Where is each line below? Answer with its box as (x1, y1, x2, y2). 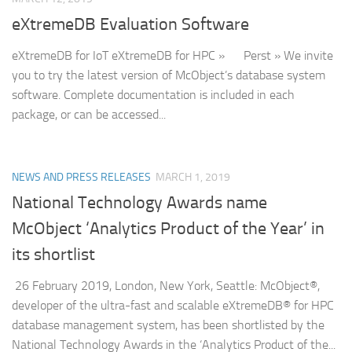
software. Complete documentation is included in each (12, 87, 295, 103)
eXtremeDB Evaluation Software (12, 14, 249, 35)
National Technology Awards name (12, 192, 267, 214)
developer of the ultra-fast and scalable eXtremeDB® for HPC (12, 298, 334, 313)
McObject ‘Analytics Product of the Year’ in (12, 218, 324, 240)
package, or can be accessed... (12, 107, 166, 123)
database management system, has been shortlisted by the (12, 317, 324, 333)
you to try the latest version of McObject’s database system (12, 68, 325, 83)
